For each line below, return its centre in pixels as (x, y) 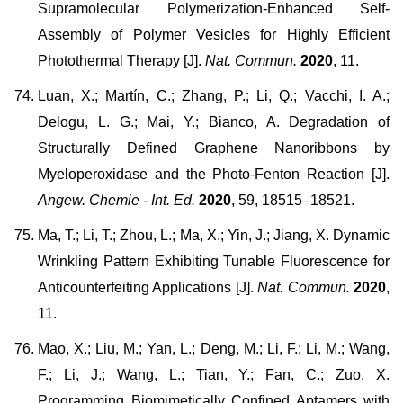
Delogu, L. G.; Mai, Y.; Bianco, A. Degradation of (214, 122)
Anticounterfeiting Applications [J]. (146, 287)
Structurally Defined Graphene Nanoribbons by (214, 148)
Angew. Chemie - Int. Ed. (116, 200)
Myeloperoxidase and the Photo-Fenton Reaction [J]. (214, 174)
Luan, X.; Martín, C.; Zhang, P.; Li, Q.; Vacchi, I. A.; (214, 96)
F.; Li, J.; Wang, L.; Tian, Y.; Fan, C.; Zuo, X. (214, 375)
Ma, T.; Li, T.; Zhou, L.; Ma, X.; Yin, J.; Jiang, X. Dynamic (214, 235)
